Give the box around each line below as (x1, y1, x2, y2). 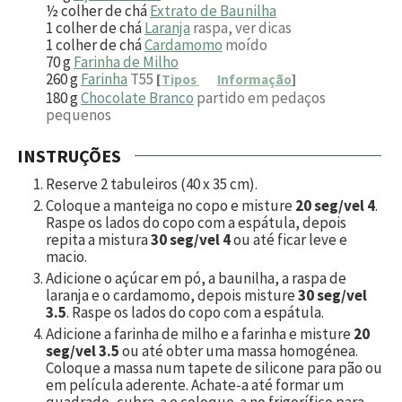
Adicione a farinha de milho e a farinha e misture (46, 323, 354, 344)
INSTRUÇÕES (17, 144, 121, 167)
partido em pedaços (197, 87, 326, 108)
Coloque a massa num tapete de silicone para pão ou (46, 357, 382, 378)
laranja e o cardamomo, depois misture (46, 284, 298, 305)
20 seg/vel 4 (295, 195, 375, 215)
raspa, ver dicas (193, 17, 292, 38)
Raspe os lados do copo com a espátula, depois (46, 212, 346, 232)
